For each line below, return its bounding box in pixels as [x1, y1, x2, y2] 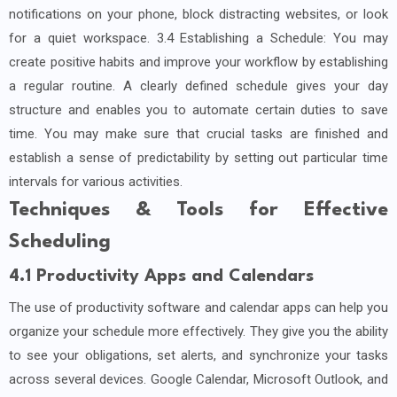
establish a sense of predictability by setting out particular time [9, 150, 388, 167]
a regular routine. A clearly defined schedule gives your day [9, 78, 388, 95]
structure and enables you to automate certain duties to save [9, 102, 388, 119]
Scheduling [9, 232, 111, 253]
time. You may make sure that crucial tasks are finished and [9, 126, 388, 143]
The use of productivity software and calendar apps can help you [9, 300, 388, 316]
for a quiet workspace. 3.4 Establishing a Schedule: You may [9, 30, 388, 47]
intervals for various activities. [9, 174, 183, 191]
